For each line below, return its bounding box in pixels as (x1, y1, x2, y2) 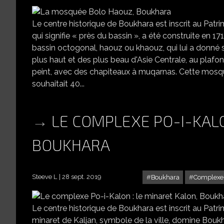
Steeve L (32, 172, 57, 180)
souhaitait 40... (32, 78, 84, 88)
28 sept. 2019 (62, 172, 101, 180)
